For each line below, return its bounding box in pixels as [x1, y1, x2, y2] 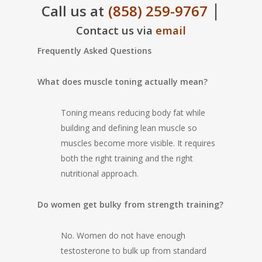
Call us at [42, 1, 104, 20]
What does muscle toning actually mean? [37, 76, 208, 87]
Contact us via [76, 23, 156, 37]
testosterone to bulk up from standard [61, 245, 206, 256]
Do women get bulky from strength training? [37, 199, 223, 210]
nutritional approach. [61, 168, 139, 179]
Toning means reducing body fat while [61, 107, 205, 118]
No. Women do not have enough [61, 230, 185, 241]
